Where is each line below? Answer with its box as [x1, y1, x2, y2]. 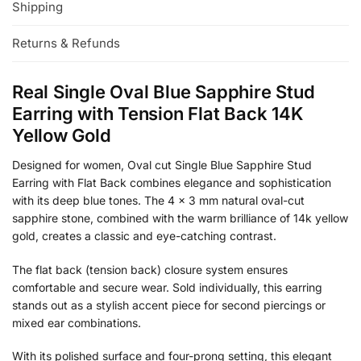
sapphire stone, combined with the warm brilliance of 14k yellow [12, 211, 348, 226]
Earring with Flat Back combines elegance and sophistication [12, 176, 331, 190]
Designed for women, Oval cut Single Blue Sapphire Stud [12, 158, 312, 172]
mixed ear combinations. [12, 315, 141, 330]
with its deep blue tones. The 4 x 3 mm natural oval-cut [12, 193, 305, 208]
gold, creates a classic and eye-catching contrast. [12, 229, 276, 243]
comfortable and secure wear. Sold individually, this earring [12, 280, 322, 294]
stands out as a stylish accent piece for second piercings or [12, 297, 326, 312]
